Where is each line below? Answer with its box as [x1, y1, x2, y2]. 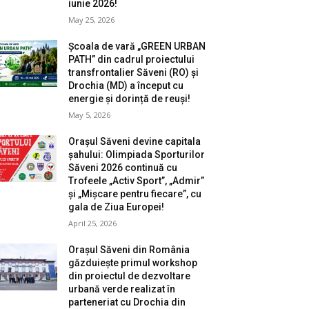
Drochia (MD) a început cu [68, 80, 184, 92]
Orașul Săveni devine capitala [68, 136, 201, 148]
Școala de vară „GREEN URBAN [68, 41, 206, 52]
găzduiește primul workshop [68, 257, 198, 269]
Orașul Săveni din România [68, 244, 190, 256]
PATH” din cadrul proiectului [68, 54, 195, 66]
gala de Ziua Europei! [68, 201, 165, 213]
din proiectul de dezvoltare [68, 270, 191, 282]
